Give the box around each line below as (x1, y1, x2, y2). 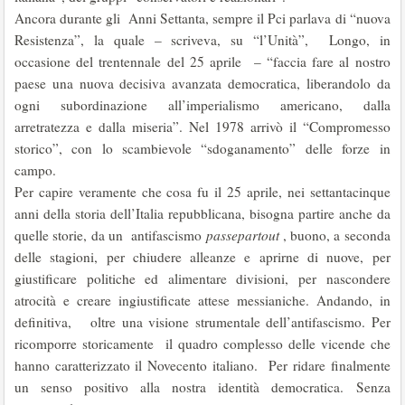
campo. (14, 161, 56, 179)
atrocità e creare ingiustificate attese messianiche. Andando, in (14, 291, 391, 309)
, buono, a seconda (282, 226, 391, 244)
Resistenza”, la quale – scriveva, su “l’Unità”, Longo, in (14, 31, 391, 49)
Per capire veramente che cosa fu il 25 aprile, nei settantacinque (14, 183, 391, 201)
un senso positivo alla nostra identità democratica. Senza (14, 378, 391, 396)
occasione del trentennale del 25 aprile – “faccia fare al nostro (14, 52, 391, 71)
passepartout (205, 226, 283, 244)
